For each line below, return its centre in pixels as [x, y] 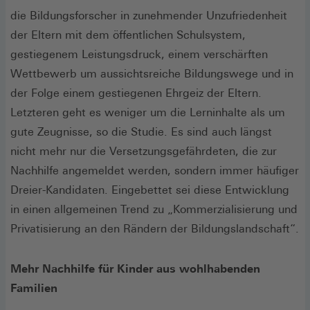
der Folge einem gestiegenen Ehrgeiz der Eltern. [136, 93]
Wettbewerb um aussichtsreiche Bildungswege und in [152, 73]
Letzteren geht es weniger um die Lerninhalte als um [148, 112]
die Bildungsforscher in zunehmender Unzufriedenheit [149, 15]
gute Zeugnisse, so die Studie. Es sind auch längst [141, 131]
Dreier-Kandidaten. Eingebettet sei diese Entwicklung [150, 190]
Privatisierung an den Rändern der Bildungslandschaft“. [155, 228]
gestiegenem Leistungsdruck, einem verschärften [139, 54]
